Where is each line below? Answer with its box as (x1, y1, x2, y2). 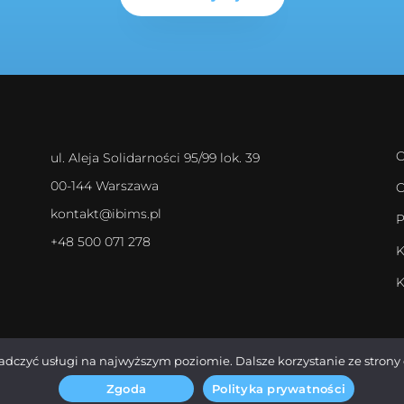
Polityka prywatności (212, 381, 345, 396)
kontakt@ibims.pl (50, 205, 161, 222)
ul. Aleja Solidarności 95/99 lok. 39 (50, 149, 260, 166)
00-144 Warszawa (50, 177, 159, 194)
